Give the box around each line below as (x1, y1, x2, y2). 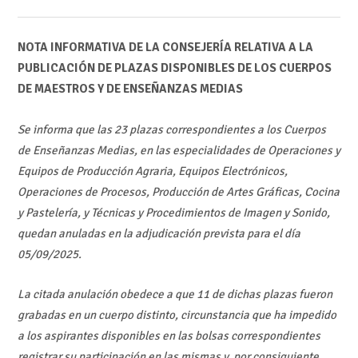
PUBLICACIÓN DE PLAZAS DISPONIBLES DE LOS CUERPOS (17, 61, 332, 76)
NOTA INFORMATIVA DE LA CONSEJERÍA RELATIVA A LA (17, 40, 313, 55)
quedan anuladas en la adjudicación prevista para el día (17, 225, 300, 241)
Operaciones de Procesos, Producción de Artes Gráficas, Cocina (17, 184, 340, 199)
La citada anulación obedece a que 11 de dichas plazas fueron (17, 287, 332, 302)
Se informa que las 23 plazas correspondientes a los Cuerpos (17, 121, 326, 137)
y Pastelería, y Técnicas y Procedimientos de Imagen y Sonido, (17, 205, 330, 220)
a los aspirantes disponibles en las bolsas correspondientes (17, 328, 320, 344)
